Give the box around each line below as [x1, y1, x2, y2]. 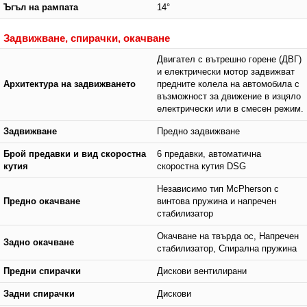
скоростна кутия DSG [157, 161, 246, 171]
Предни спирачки [3, 266, 81, 276]
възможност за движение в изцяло [157, 91, 301, 101]
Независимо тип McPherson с [157, 184, 279, 194]
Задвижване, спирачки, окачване [3, 32, 170, 44]
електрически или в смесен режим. [157, 103, 304, 114]
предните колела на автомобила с [157, 79, 299, 89]
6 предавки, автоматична [157, 149, 261, 159]
